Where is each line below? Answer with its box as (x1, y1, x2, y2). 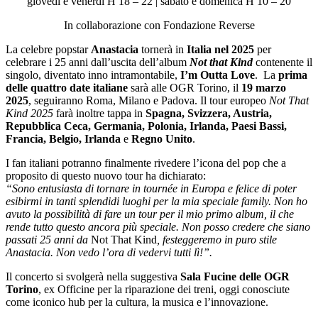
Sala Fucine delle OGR (180, 270, 290, 283)
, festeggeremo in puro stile (157, 233, 277, 246)
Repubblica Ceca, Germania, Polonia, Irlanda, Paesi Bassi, (6, 119, 287, 132)
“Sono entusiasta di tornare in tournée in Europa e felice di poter (6, 182, 297, 194)
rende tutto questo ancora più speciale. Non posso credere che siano (6, 220, 310, 233)
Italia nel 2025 (187, 43, 257, 55)
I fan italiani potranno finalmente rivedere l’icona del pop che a (6, 156, 286, 169)
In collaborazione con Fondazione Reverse (63, 18, 255, 31)
